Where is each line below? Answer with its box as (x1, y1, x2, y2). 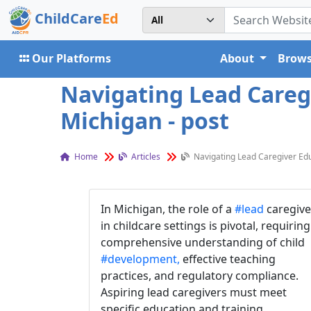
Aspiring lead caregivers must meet (101, 285, 287, 300)
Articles (129, 151, 160, 162)
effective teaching (180, 251, 276, 267)
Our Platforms (32, 51, 111, 66)
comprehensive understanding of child (101, 235, 305, 250)
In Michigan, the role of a (101, 201, 235, 217)
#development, (101, 251, 180, 267)
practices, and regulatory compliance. (101, 268, 299, 283)
